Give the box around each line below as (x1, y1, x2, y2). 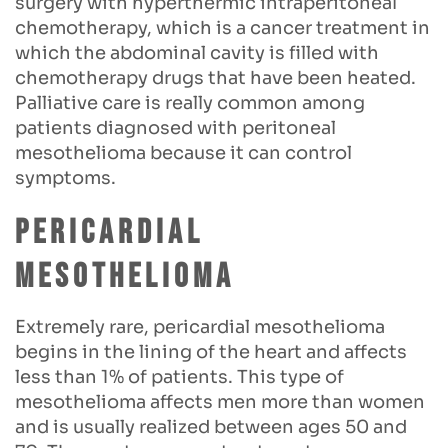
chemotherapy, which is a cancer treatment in (15, 16, 430, 39)
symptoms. (15, 166, 116, 189)
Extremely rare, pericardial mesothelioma (15, 315, 385, 338)
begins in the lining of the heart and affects (15, 340, 407, 363)
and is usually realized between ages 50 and (15, 415, 407, 438)
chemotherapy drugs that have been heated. (15, 66, 416, 89)
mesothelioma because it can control (15, 141, 352, 164)
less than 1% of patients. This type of (15, 365, 344, 388)
